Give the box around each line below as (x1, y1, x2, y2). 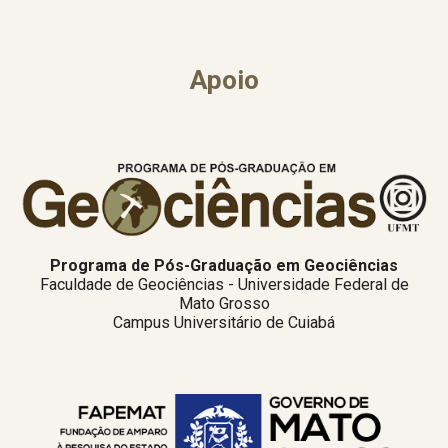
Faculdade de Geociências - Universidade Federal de (39, 274, 409, 294)
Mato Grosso (178, 293, 270, 313)
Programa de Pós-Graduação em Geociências (50, 255, 398, 275)
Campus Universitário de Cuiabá (113, 312, 335, 332)
